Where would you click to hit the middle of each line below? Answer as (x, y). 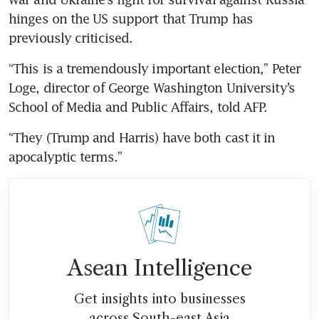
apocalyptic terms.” (65, 156)
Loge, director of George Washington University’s (152, 87)
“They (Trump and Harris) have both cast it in (142, 137)
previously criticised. (71, 37)
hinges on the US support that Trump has (131, 18)
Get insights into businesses (159, 299)
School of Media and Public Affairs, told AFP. (138, 106)
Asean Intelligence (159, 268)
